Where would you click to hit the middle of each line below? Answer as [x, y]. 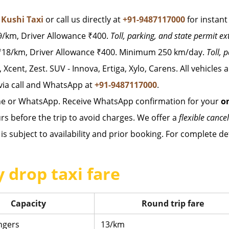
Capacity [28, 203]
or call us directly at [83, 19]
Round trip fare [173, 203]
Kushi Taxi [22, 19]
